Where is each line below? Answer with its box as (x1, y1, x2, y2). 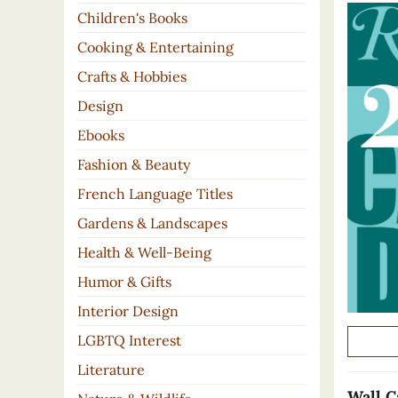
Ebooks (77, 126, 124, 145)
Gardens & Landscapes (77, 214, 227, 233)
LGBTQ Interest (77, 331, 181, 350)
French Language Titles (77, 185, 233, 203)
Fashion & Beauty (77, 155, 190, 174)
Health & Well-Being (77, 243, 211, 262)
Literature (77, 361, 145, 379)
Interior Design (77, 302, 179, 321)
